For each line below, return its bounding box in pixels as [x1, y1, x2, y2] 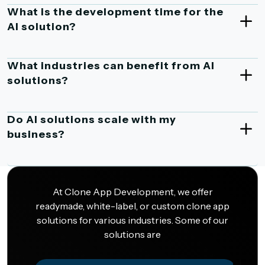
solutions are [104, 228, 161, 240]
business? [7, 127, 65, 141]
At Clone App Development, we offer [52, 185, 213, 198]
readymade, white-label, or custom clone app [35, 199, 230, 212]
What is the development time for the [7, 5, 224, 18]
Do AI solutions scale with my [7, 112, 176, 126]
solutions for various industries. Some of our [37, 214, 228, 226]
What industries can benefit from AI [7, 59, 215, 72]
